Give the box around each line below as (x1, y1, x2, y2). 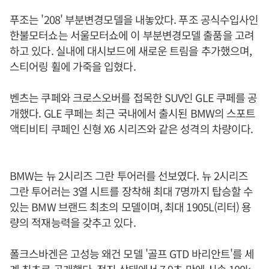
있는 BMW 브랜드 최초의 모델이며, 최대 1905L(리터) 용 (10, 199, 252, 214)
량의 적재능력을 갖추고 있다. (10, 214, 136, 230)
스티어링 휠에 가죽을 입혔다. (10, 58, 136, 74)
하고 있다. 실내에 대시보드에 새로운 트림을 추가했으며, (10, 43, 252, 58)
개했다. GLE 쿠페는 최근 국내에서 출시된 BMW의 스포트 (10, 105, 256, 121)
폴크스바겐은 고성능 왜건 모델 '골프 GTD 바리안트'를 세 (10, 246, 255, 261)
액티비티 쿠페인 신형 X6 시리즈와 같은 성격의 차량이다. (10, 121, 253, 136)
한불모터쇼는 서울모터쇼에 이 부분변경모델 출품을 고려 (10, 27, 254, 43)
